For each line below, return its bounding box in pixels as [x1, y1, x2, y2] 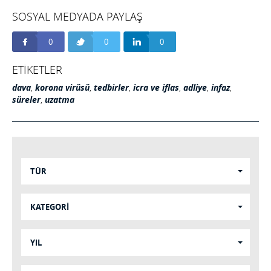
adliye [183, 82, 207, 94]
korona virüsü [35, 82, 90, 94]
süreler [12, 94, 41, 106]
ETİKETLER [12, 62, 62, 77]
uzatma [45, 94, 74, 106]
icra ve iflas [133, 82, 179, 94]
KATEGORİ [30, 201, 69, 213]
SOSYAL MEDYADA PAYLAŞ [12, 9, 143, 24]
